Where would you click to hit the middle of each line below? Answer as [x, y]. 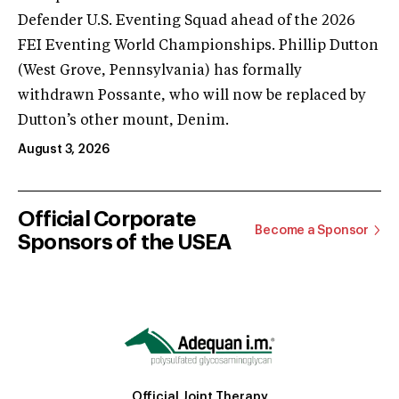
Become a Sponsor [312, 230]
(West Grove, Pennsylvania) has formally [160, 71]
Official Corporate [107, 219]
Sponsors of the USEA [125, 242]
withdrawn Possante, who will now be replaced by [192, 96]
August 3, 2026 [64, 149]
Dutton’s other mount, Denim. [123, 121]
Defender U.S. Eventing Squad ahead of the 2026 [187, 21]
